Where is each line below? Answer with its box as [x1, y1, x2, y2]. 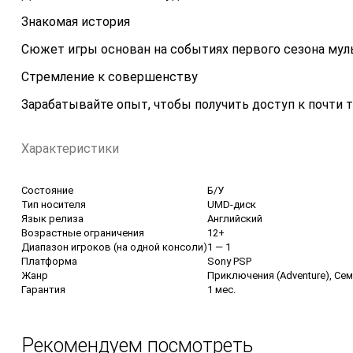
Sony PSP [207, 255, 251, 267]
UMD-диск [207, 198, 256, 210]
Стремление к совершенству [21, 69, 198, 84]
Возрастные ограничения [21, 226, 144, 239]
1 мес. [207, 283, 236, 295]
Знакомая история [21, 13, 130, 29]
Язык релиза [21, 212, 84, 225]
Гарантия [21, 283, 65, 295]
